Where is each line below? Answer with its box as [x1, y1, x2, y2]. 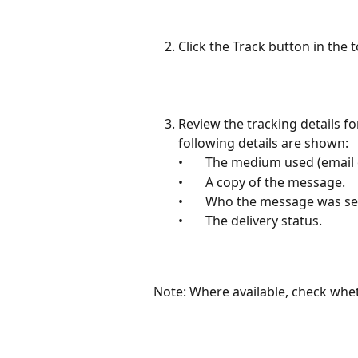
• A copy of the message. [178, 173, 345, 191]
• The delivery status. [178, 212, 322, 230]
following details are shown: [178, 134, 348, 153]
